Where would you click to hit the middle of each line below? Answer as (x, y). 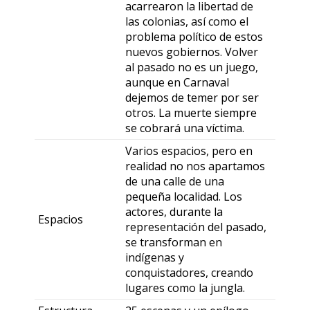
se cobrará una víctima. (185, 128)
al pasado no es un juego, (192, 67)
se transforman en (174, 242)
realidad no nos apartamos (195, 166)
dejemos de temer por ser (192, 98)
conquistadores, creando (189, 273)
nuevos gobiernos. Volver (192, 52)
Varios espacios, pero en (189, 151)
